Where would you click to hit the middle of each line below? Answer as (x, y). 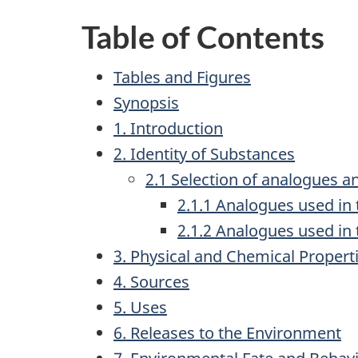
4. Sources (151, 282)
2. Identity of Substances (204, 154)
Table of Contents (203, 36)
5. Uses (140, 307)
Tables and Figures (182, 77)
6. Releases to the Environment (227, 333)
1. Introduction (168, 128)
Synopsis (146, 103)
